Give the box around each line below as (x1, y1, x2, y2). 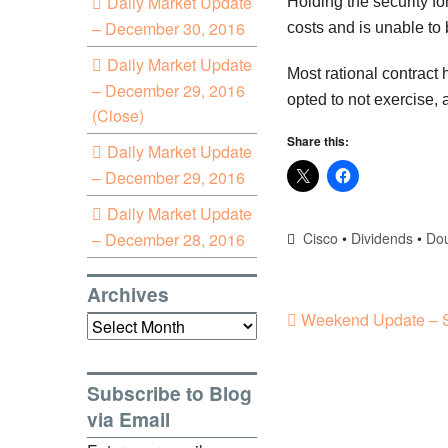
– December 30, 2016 (92, 16, 245, 40)
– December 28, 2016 (92, 227, 245, 251)
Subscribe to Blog (87, 378, 252, 407)
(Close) (92, 103, 144, 127)
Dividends (351, 228, 414, 248)
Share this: (287, 132, 349, 150)
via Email (87, 404, 170, 433)
